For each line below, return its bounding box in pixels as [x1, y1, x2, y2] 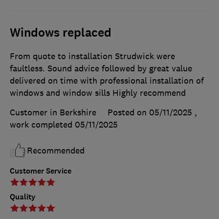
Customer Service [10, 166, 71, 176]
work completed [10, 119, 75, 131]
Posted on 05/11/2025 [108, 107, 192, 118]
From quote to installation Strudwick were [10, 51, 175, 62]
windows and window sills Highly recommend [10, 88, 186, 99]
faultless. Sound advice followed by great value [10, 63, 192, 74]
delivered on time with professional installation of [10, 75, 204, 87]
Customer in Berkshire [10, 107, 96, 118]
